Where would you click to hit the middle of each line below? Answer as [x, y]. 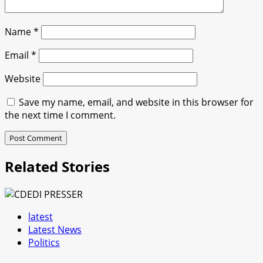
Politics [44, 243]
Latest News [55, 230]
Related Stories [57, 167]
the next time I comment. [60, 115]
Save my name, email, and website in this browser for [136, 102]
